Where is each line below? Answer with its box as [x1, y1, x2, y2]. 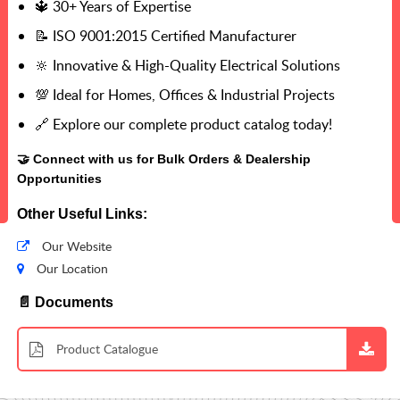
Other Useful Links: [17, 204, 147, 221]
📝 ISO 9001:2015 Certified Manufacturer [35, 26, 296, 46]
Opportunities [17, 171, 102, 187]
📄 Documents [17, 294, 113, 311]
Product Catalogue [56, 339, 158, 357]
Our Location [33, 259, 108, 277]
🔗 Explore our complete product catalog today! [35, 114, 332, 135]
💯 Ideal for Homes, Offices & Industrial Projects [35, 85, 335, 105]
